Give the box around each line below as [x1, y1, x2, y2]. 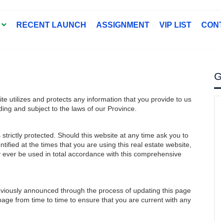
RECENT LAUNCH [16, 21, 86, 29]
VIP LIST [159, 21, 191, 29]
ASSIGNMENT [96, 21, 149, 29]
